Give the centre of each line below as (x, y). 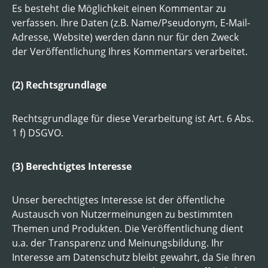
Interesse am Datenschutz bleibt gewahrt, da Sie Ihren (134, 257)
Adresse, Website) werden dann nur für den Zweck (125, 37)
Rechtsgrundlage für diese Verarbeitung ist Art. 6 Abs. (133, 118)
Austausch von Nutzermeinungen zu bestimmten (122, 214)
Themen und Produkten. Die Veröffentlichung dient (128, 228)
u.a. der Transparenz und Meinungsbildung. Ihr (118, 243)
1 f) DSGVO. (38, 133)
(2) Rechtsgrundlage (59, 85)
